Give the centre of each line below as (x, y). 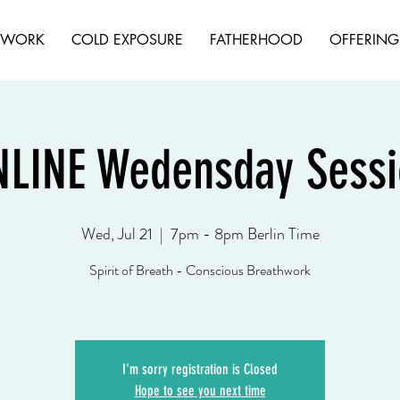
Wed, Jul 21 (117, 234)
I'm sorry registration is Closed (200, 369)
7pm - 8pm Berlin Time (245, 234)
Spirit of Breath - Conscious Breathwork (200, 270)
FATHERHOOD (256, 40)
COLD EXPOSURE (127, 40)
